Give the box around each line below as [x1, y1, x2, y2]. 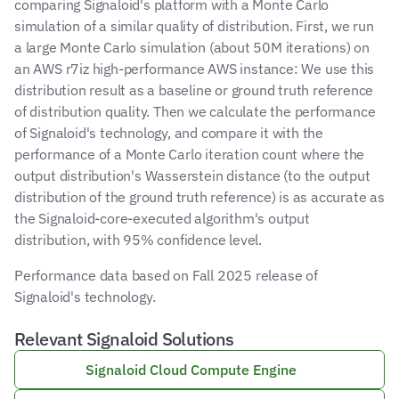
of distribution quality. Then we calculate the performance [14, 102, 376, 120]
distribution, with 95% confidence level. [14, 231, 263, 248]
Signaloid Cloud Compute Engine [85, 361, 297, 379]
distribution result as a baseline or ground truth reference [14, 81, 374, 99]
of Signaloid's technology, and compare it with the [14, 124, 323, 142]
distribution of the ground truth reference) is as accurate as [14, 188, 385, 206]
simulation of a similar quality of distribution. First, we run [14, 17, 374, 35]
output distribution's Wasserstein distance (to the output [14, 167, 370, 184]
